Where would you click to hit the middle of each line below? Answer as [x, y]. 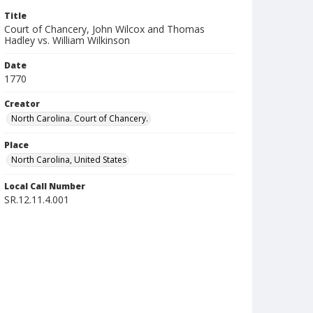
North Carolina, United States [69, 160]
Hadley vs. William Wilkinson [67, 40]
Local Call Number [45, 186]
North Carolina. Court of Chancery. [80, 118]
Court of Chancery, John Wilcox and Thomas [104, 29]
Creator [22, 104]
